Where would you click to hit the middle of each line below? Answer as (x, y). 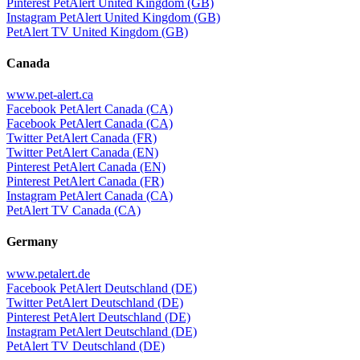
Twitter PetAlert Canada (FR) (82, 138)
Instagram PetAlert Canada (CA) (90, 196)
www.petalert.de (48, 273)
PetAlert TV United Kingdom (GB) (97, 31)
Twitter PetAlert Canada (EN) (82, 153)
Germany (32, 242)
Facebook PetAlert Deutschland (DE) (102, 288)
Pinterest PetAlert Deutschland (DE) (98, 317)
